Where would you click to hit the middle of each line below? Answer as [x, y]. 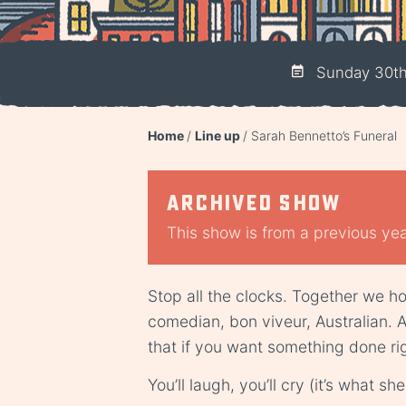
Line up [217, 135]
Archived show [253, 203]
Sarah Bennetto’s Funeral [324, 135]
